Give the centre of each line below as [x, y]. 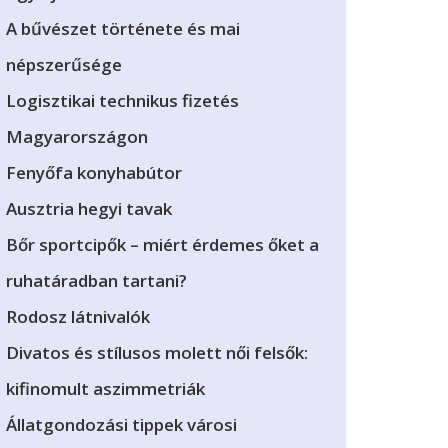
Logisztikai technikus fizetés [122, 100]
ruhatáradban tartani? [96, 280]
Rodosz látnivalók [78, 316]
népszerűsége [64, 64]
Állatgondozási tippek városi [121, 424]
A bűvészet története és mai [123, 28]
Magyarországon [77, 136]
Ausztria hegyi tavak [89, 208]
